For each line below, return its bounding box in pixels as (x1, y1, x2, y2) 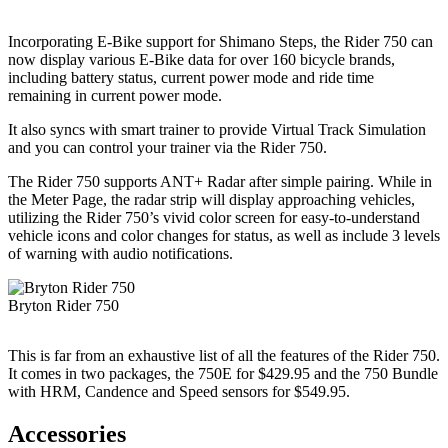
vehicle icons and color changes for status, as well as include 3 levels (8, 226, 440, 244)
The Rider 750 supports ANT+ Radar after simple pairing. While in (8, 172, 432, 190)
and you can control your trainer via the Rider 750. (8, 138, 327, 156)
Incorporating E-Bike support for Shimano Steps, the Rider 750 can (8, 32, 433, 50)
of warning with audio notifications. (8, 244, 233, 262)
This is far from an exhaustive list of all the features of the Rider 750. (8, 346, 440, 364)
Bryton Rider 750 (8, 296, 119, 314)
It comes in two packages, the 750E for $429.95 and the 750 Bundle (8, 364, 438, 382)
